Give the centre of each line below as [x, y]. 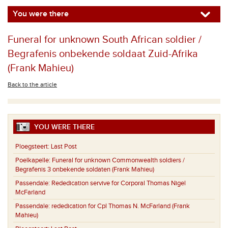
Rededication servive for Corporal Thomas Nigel [119, 183]
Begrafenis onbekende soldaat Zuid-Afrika [103, 54]
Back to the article [32, 84]
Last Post [64, 147]
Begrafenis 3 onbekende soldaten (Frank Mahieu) [85, 170]
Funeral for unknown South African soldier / [105, 40]
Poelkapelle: [34, 161]
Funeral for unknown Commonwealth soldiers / [118, 161]
